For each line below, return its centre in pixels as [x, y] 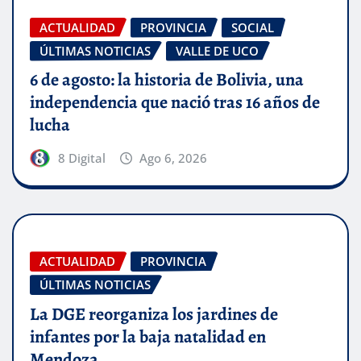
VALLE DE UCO [217, 50]
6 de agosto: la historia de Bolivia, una [167, 80]
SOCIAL [253, 27]
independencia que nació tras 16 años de [175, 103]
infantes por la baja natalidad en [148, 336]
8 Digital [81, 158]
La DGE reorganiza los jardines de [154, 314]
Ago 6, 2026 [174, 158]
